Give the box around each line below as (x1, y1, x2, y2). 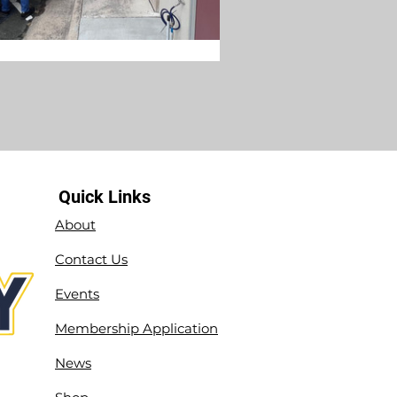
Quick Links (58, 186, 151, 207)
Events (55, 285, 99, 302)
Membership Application (55, 320, 218, 337)
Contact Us (55, 251, 128, 268)
